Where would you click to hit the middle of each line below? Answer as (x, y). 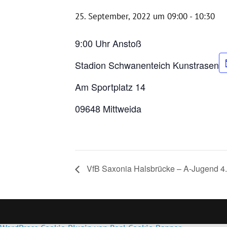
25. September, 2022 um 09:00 (131, 16)
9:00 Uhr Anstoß (108, 43)
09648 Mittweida (108, 108)
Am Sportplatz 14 (110, 86)
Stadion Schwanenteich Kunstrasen (147, 65)
